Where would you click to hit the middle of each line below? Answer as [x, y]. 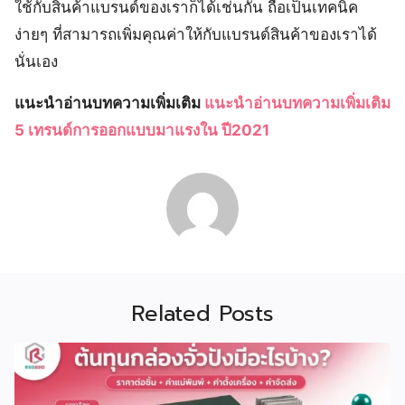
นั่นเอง [36, 62]
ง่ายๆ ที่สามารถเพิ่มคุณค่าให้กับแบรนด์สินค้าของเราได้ [196, 35]
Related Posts [202, 314]
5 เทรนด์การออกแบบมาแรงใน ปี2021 [142, 131]
